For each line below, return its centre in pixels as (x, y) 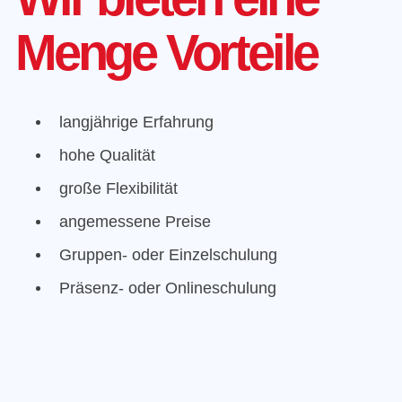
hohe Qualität (107, 156)
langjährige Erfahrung (136, 122)
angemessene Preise (135, 222)
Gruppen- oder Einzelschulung (168, 255)
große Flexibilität (118, 189)
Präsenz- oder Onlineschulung (168, 288)
